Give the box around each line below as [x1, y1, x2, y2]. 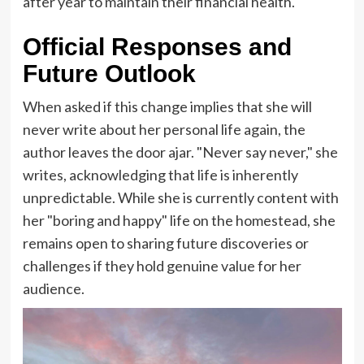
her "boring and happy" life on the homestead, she [22, 211, 336, 230]
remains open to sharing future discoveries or [22, 234, 309, 253]
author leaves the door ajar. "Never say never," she [22, 143, 338, 162]
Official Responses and [22, 33, 292, 61]
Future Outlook [22, 60, 196, 88]
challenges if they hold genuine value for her [22, 257, 301, 275]
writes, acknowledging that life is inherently [22, 166, 298, 184]
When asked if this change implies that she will [22, 97, 312, 116]
